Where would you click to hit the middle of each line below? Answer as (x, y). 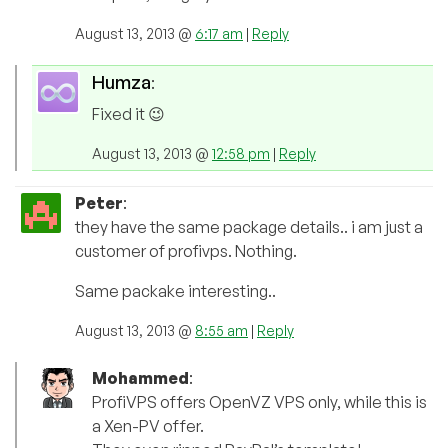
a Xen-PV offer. (148, 425)
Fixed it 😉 (128, 113)
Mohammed (140, 377)
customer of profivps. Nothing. (186, 250)
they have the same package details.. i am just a (249, 226)
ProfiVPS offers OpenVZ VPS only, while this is (259, 401)
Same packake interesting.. (175, 290)
